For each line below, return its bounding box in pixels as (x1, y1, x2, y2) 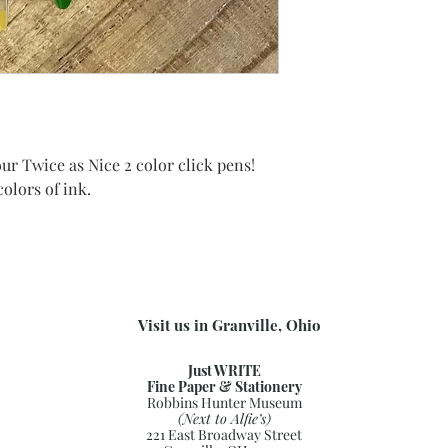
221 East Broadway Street (146, 425, 302, 444)
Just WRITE (187, 361, 261, 380)
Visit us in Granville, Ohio (138, 315, 320, 335)
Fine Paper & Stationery (146, 377, 302, 396)
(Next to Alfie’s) (177, 409, 271, 428)
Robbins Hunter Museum (146, 393, 302, 412)
